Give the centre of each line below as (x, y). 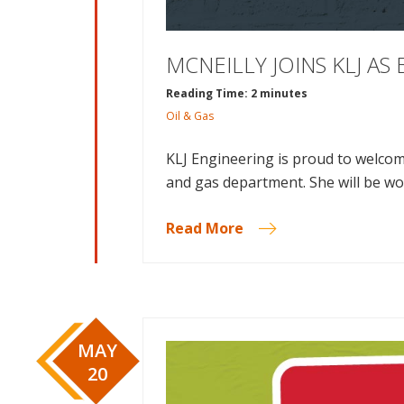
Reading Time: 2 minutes (237, 94)
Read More (205, 229)
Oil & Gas (190, 116)
